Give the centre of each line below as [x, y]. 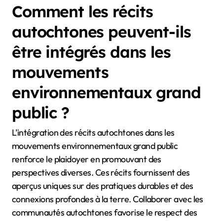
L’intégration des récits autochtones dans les [93, 133]
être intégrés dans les [91, 52]
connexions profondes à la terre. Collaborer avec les [108, 199]
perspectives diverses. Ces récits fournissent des [101, 173]
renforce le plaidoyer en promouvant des [87, 159]
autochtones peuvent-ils [101, 31]
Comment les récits [83, 11]
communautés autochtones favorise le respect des [105, 213]
